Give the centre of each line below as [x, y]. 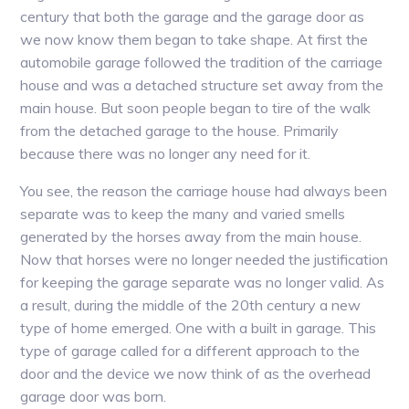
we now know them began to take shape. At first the [194, 40]
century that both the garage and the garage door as [193, 17]
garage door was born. [94, 397]
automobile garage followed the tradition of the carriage [202, 63]
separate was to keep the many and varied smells [183, 214]
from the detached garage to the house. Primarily [180, 131]
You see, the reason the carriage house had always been [204, 191]
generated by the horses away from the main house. [191, 237]
